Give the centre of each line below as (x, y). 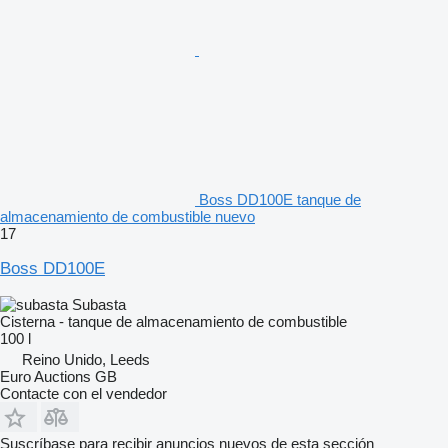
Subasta (99, 304)
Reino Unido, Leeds (86, 359)
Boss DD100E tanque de (280, 199)
